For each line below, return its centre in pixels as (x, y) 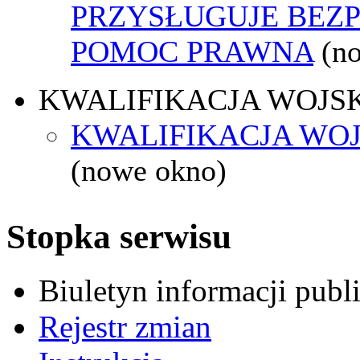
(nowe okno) (149, 170)
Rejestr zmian (125, 326)
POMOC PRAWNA (192, 51)
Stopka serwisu (119, 236)
